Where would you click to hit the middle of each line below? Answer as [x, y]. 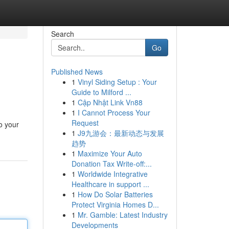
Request [85, 123]
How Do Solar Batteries [115, 194]
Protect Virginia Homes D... [115, 204]
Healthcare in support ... [110, 184]
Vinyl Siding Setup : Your [117, 82]
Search [62, 34]
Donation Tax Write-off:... [111, 164]
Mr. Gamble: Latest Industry [122, 215]
